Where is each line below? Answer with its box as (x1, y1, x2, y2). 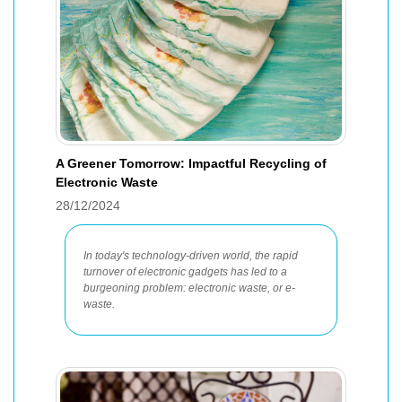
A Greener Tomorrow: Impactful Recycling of (56, 156, 327, 170)
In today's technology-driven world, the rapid (83, 249, 298, 262)
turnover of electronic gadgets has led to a (83, 266, 287, 278)
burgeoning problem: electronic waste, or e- (83, 282, 295, 294)
